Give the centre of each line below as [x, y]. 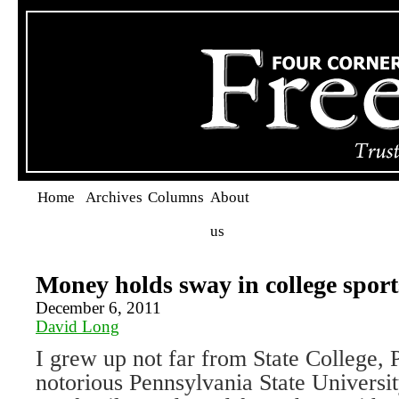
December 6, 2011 [98, 308]
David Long [77, 326]
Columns [176, 197]
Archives [114, 197]
